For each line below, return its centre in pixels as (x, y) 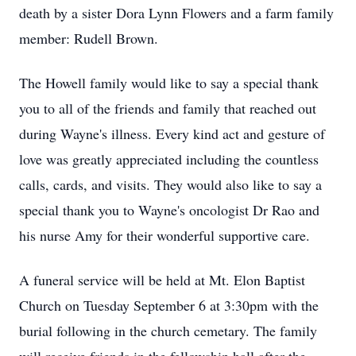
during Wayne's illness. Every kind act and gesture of (172, 133)
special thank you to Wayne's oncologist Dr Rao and (169, 210)
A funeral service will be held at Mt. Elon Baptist (162, 280)
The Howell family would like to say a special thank (169, 83)
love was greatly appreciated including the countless (169, 159)
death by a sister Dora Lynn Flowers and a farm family (176, 13)
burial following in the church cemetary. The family (168, 331)
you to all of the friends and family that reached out (168, 108)
